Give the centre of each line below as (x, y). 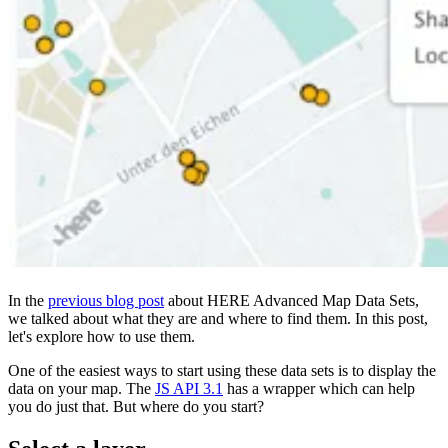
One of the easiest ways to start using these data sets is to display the (222, 371)
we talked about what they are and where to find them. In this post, (218, 319)
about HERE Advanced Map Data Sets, (291, 301)
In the (28, 301)
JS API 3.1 (189, 389)
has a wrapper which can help (319, 389)
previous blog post (106, 301)
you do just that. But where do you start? (136, 407)
